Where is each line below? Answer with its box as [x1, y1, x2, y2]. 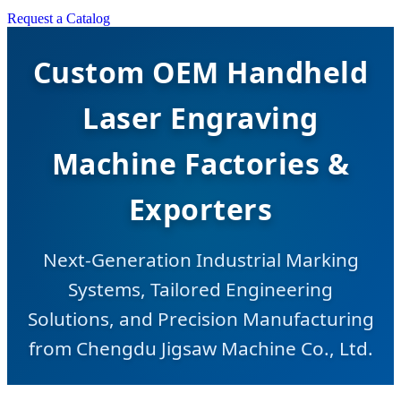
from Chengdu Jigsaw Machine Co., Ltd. [28, 335, 373, 361]
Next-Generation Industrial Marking [42, 246, 359, 272]
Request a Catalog [7, 11, 110, 26]
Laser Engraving [82, 98, 319, 137]
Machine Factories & [51, 143, 350, 183]
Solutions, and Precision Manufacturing [27, 305, 374, 331]
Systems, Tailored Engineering [68, 276, 333, 302]
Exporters [128, 189, 273, 228]
